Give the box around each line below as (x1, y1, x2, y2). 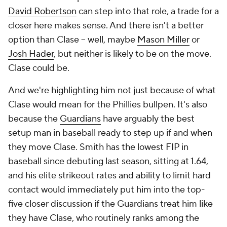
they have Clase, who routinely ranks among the (8, 212, 199, 224)
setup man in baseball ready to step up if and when (8, 127, 212, 139)
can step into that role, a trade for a (77, 5, 219, 17)
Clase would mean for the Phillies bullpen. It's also (8, 98, 207, 110)
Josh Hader (8, 48, 54, 60)
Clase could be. (8, 62, 69, 74)
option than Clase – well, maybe (8, 33, 137, 46)
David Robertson (8, 5, 77, 17)
